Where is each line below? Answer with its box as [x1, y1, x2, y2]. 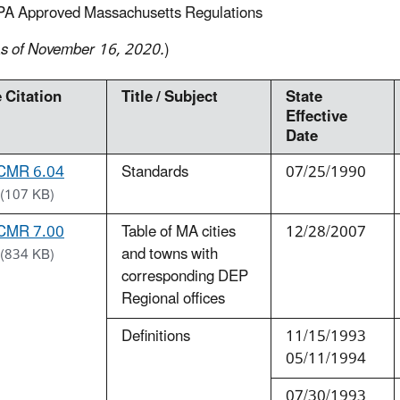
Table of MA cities [121, 216, 236, 249]
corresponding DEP [121, 261, 248, 294]
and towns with [121, 238, 218, 271]
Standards [121, 156, 188, 189]
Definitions [121, 321, 190, 354]
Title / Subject [121, 81, 218, 114]
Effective [286, 101, 347, 134]
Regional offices [121, 283, 225, 316]
